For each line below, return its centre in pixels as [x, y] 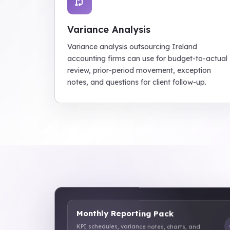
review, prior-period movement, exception [139, 70]
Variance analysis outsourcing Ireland [132, 47]
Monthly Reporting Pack [125, 211]
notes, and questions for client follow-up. [137, 82]
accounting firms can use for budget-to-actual [147, 59]
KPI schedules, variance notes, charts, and [138, 224]
